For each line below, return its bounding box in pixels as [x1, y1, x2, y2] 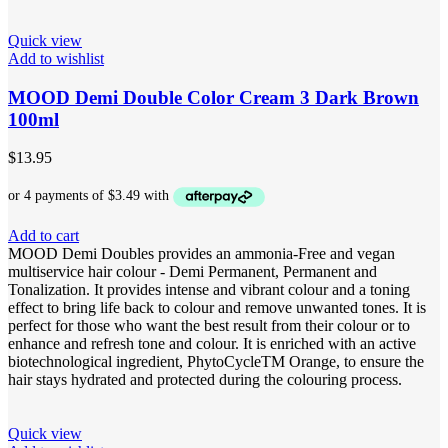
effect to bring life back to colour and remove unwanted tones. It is [8, 298, 426, 316]
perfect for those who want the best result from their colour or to [8, 316, 410, 334]
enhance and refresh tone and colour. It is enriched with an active [8, 334, 416, 352]
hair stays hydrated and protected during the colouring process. [8, 370, 402, 388]
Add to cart [8, 226, 79, 244]
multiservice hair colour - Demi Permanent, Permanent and [8, 262, 377, 280]
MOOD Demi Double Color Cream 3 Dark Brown [8, 86, 419, 108]
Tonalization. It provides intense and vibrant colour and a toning [8, 280, 410, 298]
